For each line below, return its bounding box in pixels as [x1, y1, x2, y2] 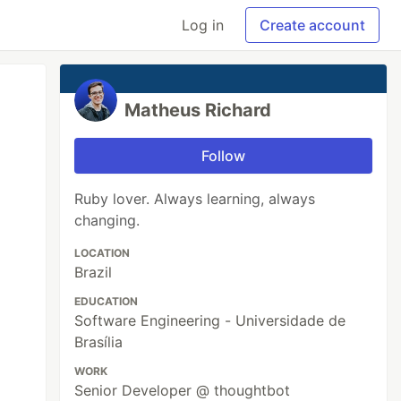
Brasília [74, 333, 124, 351]
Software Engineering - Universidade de [74, 311, 346, 329]
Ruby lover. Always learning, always [74, 190, 316, 208]
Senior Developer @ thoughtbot [74, 381, 291, 399]
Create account [260, 16, 365, 34]
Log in [182, 16, 224, 34]
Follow [201, 147, 246, 165]
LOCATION [74, 246, 131, 260]
